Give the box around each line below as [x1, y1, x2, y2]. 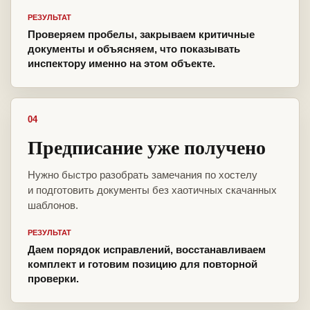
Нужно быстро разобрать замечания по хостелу [28, 169, 257, 181]
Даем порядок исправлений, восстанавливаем [28, 244, 266, 256]
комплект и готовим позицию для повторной [28, 258, 257, 271]
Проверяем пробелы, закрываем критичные [28, 28, 255, 41]
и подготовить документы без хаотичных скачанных [28, 184, 277, 197]
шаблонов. [28, 199, 78, 212]
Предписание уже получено [28, 133, 266, 162]
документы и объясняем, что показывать [28, 43, 240, 55]
